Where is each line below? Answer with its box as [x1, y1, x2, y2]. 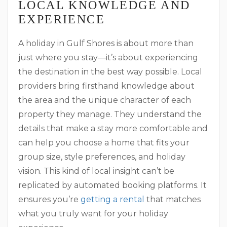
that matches [144, 194, 201, 204]
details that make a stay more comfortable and [18, 123, 208, 133]
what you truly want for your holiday [18, 208, 168, 218]
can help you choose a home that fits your [18, 137, 190, 147]
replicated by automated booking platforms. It [18, 180, 207, 190]
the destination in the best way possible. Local [18, 66, 202, 77]
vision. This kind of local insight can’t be [18, 166, 174, 176]
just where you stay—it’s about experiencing [18, 52, 198, 62]
